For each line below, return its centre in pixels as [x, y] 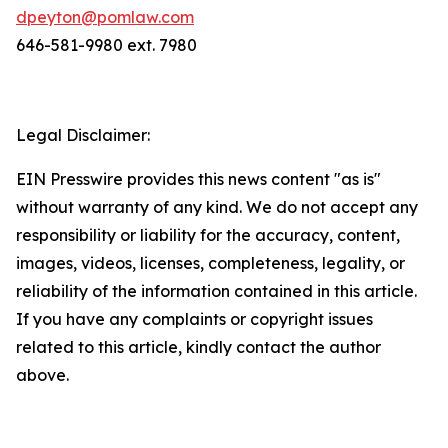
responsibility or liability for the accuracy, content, [208, 235]
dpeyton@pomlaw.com [105, 17]
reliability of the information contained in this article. [216, 291]
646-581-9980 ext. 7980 [106, 45]
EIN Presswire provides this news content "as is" [198, 179]
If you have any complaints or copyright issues [194, 319]
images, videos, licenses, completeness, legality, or [210, 263]
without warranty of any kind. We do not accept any [217, 207]
